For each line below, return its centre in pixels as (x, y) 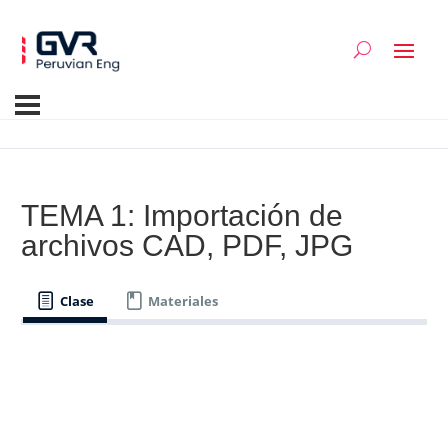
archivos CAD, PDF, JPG (187, 246)
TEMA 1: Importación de (182, 216)
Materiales (183, 300)
